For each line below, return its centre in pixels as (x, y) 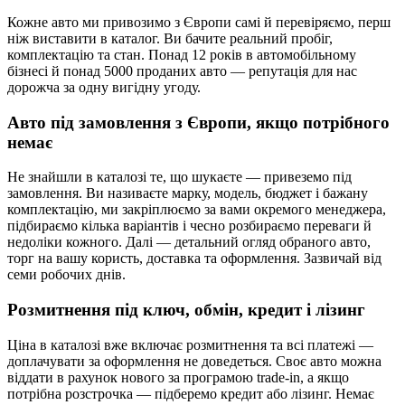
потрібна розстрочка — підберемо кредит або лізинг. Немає (191, 393)
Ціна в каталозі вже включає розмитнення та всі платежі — (190, 344)
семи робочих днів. (66, 275)
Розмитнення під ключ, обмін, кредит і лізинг (186, 309)
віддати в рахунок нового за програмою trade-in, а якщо (178, 377)
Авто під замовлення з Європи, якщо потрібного (198, 122)
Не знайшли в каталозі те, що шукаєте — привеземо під (179, 177)
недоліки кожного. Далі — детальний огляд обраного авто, (189, 242)
